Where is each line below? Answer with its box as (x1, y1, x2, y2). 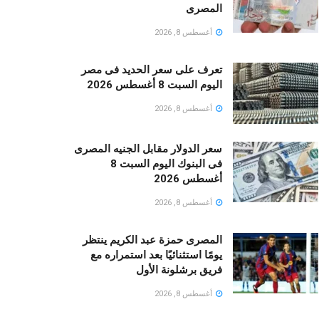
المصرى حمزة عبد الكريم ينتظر (83, 233, 222, 246)
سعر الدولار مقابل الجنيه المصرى (74, 142, 222, 155)
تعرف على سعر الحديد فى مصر (81, 63, 222, 76)
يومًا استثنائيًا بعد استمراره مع (90, 248, 222, 261)
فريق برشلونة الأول (136, 263, 222, 276)
